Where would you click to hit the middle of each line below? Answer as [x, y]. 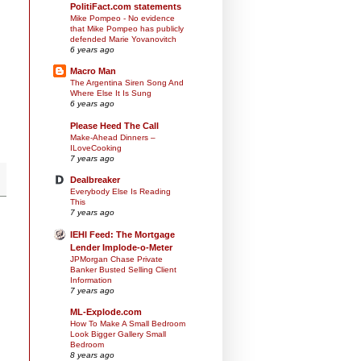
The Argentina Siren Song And [127, 83]
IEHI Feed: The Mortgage [122, 234]
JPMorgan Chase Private [116, 259]
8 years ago [92, 355]
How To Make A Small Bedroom [128, 323]
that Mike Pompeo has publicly [127, 29]
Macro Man [93, 71]
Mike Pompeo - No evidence [122, 19]
